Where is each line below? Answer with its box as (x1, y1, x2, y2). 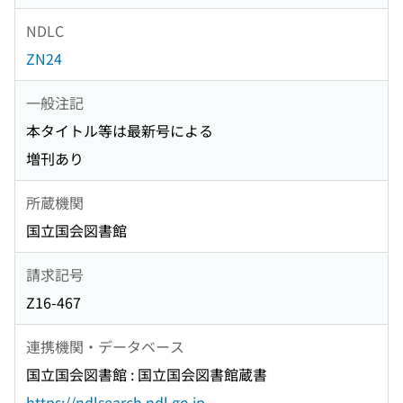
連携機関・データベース (26, 335, 184, 357)
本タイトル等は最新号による (26, 120, 213, 142)
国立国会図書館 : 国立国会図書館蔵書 (26, 363, 267, 386)
